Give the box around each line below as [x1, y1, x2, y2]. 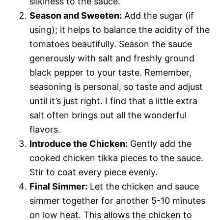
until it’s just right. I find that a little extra [29, 95, 197, 106]
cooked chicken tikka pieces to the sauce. [29, 152, 203, 163]
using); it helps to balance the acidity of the [29, 24, 210, 35]
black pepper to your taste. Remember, [29, 67, 192, 78]
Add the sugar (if [122, 10, 194, 21]
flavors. [29, 124, 60, 135]
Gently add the [128, 138, 192, 149]
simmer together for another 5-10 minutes [29, 195, 205, 206]
